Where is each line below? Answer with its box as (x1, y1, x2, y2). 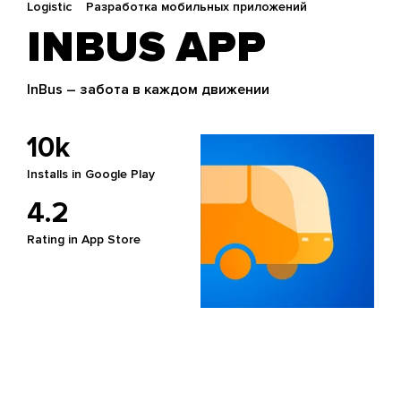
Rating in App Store (27, 232, 141, 247)
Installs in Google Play (27, 166, 155, 182)
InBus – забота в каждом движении (27, 81, 269, 98)
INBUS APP (27, 21, 266, 73)
